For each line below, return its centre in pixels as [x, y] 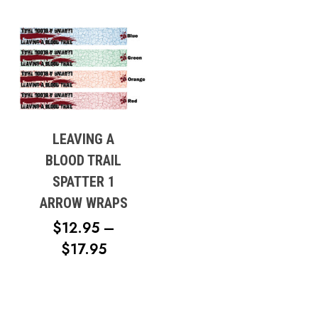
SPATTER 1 [83, 181]
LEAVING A [84, 139]
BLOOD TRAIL [84, 160]
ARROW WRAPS [83, 203]
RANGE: [133, 270]
